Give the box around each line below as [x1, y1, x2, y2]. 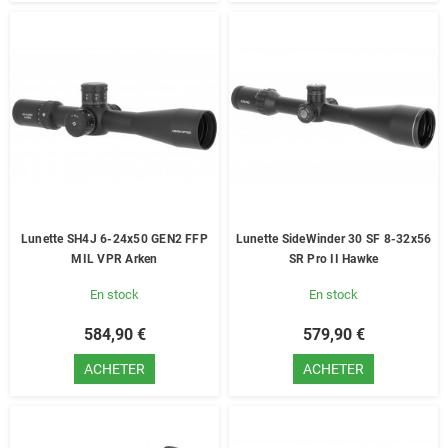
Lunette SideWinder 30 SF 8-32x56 [235, 232, 432, 246]
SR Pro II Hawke [288, 252, 379, 266]
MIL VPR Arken [71, 252, 158, 266]
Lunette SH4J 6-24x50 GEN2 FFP [21, 232, 208, 246]
